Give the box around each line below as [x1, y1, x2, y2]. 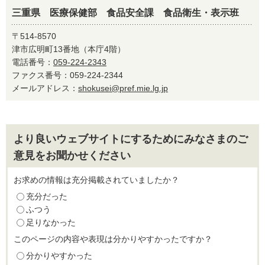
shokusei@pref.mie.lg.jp [78, 83, 168, 93]
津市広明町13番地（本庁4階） [12, 44, 125, 54]
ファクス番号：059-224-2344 [12, 70, 131, 80]
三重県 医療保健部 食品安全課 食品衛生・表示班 [12, 8, 239, 18]
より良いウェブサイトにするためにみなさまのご [14, 133, 248, 145]
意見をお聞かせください [14, 150, 131, 161]
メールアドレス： [12, 83, 78, 93]
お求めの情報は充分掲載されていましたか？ [14, 175, 179, 185]
